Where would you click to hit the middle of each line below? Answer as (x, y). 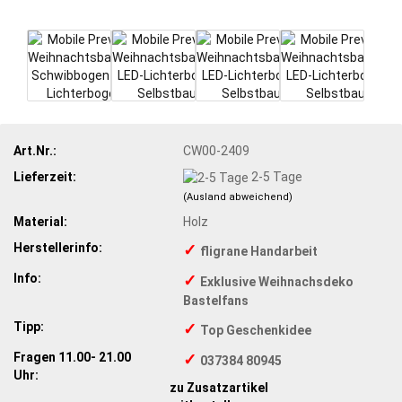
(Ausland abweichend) (238, 197)
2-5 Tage (277, 176)
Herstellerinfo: (58, 247)
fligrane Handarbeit (259, 251)
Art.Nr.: (35, 150)
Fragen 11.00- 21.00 (72, 357)
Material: (40, 221)
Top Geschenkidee (256, 330)
